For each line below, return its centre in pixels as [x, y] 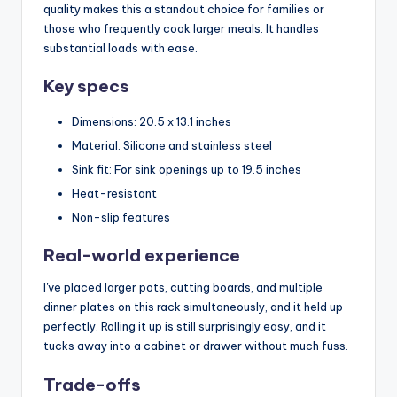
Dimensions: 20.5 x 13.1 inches [152, 121]
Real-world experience [142, 256]
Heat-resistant [114, 194]
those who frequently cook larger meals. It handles [181, 28]
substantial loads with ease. [121, 47]
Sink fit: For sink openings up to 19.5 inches [187, 170]
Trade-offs [92, 384]
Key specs [86, 86]
